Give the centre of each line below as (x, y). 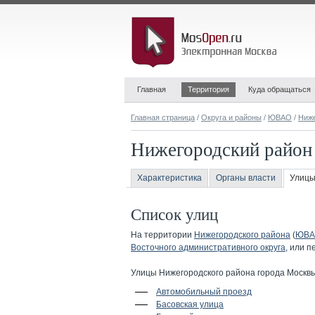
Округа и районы (231, 117)
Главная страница (163, 117)
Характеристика (169, 178)
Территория (208, 89)
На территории (162, 235)
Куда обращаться (279, 89)
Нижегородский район (221, 149)
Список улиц (174, 214)
